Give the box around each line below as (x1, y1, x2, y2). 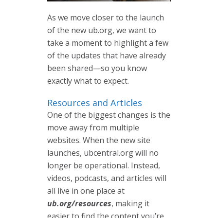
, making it (111, 198, 149, 209)
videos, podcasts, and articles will (47, 172, 166, 183)
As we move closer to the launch (47, 12, 164, 23)
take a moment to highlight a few (47, 37, 168, 48)
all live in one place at (47, 185, 125, 196)
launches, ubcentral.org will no (47, 147, 159, 158)
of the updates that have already (47, 50, 166, 61)
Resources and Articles (47, 96, 142, 109)
